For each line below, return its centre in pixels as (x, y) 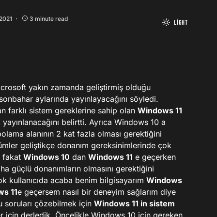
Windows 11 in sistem (134, 203)
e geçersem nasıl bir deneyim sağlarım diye (97, 192)
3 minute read (49, 19)
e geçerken (154, 157)
